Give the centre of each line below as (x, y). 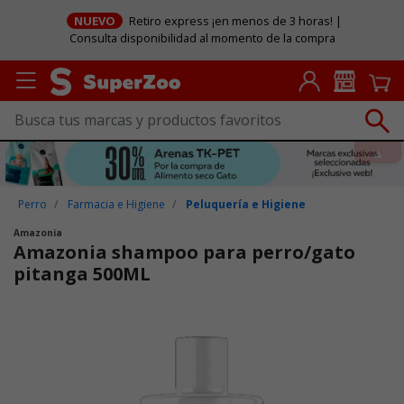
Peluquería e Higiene (246, 204)
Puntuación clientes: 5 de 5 (94, 315)
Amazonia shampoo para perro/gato (184, 252)
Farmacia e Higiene (117, 204)
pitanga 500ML (82, 273)
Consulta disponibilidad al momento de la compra (202, 38)
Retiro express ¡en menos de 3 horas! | (234, 21)
